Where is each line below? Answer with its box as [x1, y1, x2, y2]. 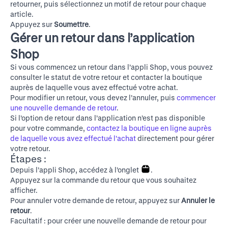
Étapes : [10, 153, 46, 164]
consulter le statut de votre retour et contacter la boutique [10, 73, 202, 81]
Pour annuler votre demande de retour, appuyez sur [10, 196, 181, 205]
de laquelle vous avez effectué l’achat [10, 134, 136, 142]
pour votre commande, [10, 124, 87, 132]
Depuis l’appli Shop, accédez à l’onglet [10, 165, 140, 174]
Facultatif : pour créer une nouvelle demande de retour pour [10, 216, 207, 225]
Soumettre [54, 20, 89, 28]
